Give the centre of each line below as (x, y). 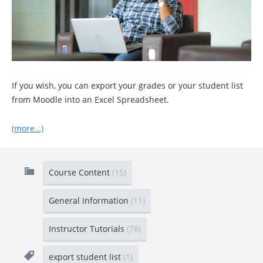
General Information (90, 200)
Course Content (80, 172)
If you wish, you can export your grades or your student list (127, 85)
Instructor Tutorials (88, 228)
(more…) (28, 128)
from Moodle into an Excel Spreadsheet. (90, 99)
